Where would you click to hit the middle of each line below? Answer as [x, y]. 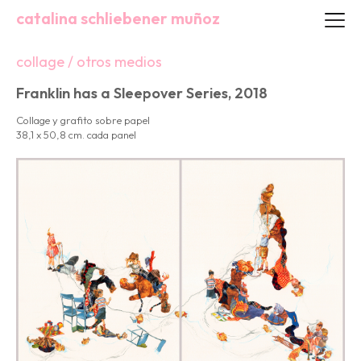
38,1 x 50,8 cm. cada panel [76, 135]
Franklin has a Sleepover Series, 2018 [142, 93]
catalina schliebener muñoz [118, 18]
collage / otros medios [89, 62]
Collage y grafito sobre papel [83, 120]
